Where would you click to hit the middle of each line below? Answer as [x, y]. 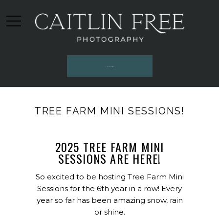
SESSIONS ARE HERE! [109, 158]
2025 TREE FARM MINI [109, 146]
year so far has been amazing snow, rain [109, 200]
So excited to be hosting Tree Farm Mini [109, 177]
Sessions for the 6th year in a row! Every [109, 189]
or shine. [109, 212]
